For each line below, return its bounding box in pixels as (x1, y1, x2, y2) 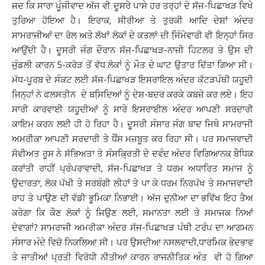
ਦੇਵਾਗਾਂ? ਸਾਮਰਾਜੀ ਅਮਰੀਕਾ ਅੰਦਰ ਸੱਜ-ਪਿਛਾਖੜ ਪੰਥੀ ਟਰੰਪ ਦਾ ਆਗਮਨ (12, 222, 253, 233)
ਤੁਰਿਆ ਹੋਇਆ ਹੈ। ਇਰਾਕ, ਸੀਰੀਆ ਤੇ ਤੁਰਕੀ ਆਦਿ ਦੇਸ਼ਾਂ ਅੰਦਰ (12, 15, 253, 26)
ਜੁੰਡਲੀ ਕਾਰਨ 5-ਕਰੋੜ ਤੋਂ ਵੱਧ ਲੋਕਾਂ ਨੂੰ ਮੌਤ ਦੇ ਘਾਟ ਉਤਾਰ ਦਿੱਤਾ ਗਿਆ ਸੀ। (12, 59, 253, 70)
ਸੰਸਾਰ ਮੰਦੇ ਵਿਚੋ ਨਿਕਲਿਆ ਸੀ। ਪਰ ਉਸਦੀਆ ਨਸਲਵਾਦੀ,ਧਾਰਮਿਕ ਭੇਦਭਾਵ (12, 237, 253, 248)
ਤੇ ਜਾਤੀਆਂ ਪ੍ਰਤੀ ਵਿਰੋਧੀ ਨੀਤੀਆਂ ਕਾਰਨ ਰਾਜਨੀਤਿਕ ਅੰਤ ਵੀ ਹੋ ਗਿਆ (12, 251, 253, 263)
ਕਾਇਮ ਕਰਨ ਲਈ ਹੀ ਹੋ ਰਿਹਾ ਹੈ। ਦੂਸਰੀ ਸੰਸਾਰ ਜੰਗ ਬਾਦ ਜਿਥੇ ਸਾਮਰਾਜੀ (12, 118, 253, 130)
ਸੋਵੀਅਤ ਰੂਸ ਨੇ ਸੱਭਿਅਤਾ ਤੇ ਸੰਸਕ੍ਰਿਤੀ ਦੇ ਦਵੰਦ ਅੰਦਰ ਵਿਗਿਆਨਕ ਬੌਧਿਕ (12, 148, 253, 159)
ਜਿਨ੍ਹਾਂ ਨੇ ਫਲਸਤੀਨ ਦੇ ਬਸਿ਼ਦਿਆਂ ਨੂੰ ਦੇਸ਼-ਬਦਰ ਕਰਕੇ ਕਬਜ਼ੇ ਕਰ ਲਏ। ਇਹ (12, 89, 253, 100)
